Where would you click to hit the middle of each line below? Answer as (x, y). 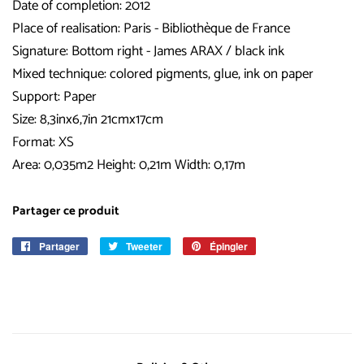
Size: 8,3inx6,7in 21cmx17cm (88, 119)
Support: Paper (54, 96)
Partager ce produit (66, 211)
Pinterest (275, 281)
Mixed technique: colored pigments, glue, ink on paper (163, 74)
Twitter (185, 281)
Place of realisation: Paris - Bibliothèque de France (153, 28)
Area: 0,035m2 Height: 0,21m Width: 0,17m (129, 165)
